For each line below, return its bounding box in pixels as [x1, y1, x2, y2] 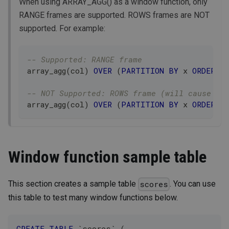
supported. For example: [19, 24, 105, 34]
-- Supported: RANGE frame [27, 54, 142, 65]
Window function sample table [8, 147, 207, 167]
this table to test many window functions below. [8, 192, 178, 202]
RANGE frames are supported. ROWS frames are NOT [19, 10, 210, 20]
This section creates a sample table [8, 179, 138, 189]
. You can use [170, 179, 216, 189]
